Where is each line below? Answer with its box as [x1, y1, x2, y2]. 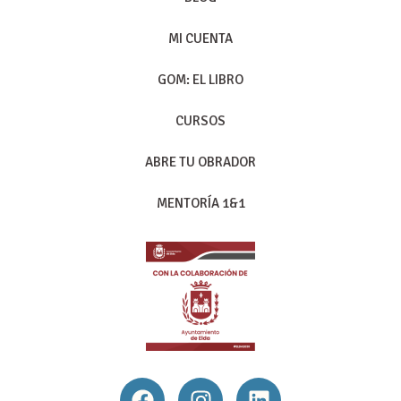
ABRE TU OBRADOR [145, 154, 256, 171]
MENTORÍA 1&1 [156, 195, 245, 212]
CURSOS [175, 113, 226, 130]
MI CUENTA [168, 30, 233, 47]
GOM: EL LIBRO [158, 72, 243, 89]
